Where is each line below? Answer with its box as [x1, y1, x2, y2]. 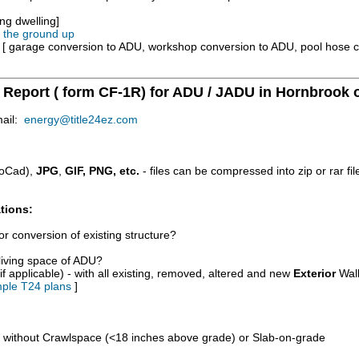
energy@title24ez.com [24, 113, 138, 126]
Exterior [293, 267, 336, 280]
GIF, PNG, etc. [65, 164, 139, 177]
